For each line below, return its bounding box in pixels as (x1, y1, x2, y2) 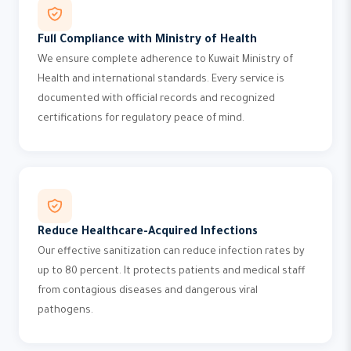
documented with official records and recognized (38, 94, 275, 105)
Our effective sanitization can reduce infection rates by (38, 247, 305, 258)
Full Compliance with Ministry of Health (38, 34, 257, 47)
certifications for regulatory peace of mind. (38, 114, 244, 125)
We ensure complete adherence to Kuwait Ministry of (38, 55, 293, 66)
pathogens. (38, 306, 93, 317)
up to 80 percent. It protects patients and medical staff (38, 266, 306, 277)
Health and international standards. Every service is (38, 74, 284, 85)
